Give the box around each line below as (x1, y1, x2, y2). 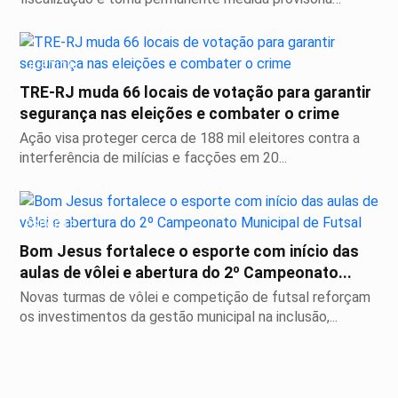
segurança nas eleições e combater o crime (20, 105, 339, 123)
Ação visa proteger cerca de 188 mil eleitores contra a (20, 130, 360, 147)
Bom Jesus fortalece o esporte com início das (20, 243, 359, 261)
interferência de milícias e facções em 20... (20, 149, 287, 167)
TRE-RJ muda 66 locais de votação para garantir (20, 84, 371, 102)
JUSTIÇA (25, 59, 76, 73)
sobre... (20, 10, 63, 28)
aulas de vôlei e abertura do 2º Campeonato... (20, 264, 352, 283)
